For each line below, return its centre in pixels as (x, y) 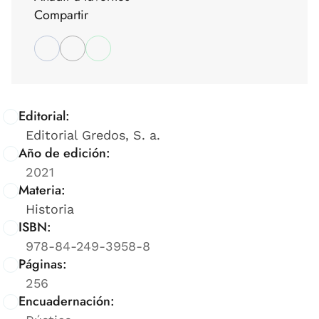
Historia (50, 209)
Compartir (61, 15)
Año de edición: (64, 153)
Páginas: (43, 265)
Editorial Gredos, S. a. (93, 135)
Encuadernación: (67, 302)
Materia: (42, 190)
